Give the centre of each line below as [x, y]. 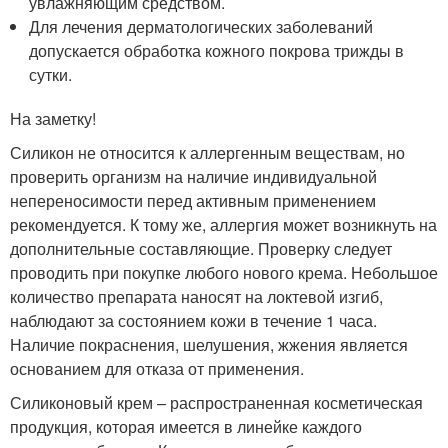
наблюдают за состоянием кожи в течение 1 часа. [193, 320]
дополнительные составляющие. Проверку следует [201, 248]
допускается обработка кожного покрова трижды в [217, 50]
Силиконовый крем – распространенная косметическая [216, 402]
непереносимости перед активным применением [193, 200]
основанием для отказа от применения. [157, 368]
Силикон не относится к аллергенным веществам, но [207, 152]
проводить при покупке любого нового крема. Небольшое [224, 272]
